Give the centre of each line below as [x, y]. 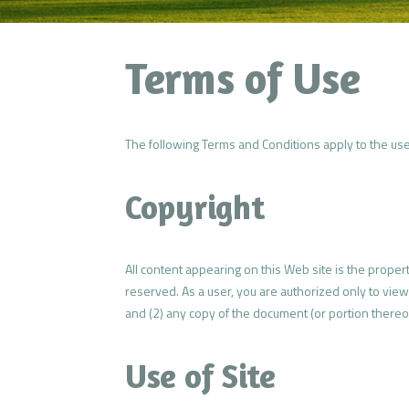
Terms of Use [243, 78]
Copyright [195, 207]
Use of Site [200, 375]
